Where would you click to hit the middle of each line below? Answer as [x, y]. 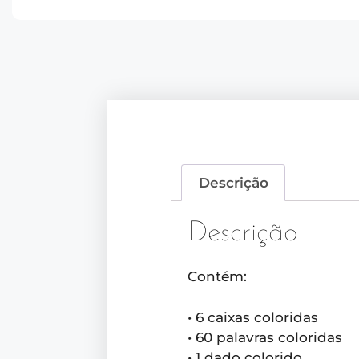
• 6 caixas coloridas [253, 317]
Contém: [218, 277]
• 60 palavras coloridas [265, 337]
